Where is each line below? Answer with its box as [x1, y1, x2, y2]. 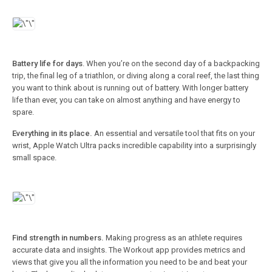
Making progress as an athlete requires [104, 233, 242, 242]
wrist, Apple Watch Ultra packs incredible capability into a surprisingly [12, 140, 256, 150]
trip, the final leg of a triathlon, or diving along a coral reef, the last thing [12, 70, 259, 80]
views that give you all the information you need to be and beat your [12, 257, 247, 267]
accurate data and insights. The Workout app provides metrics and [12, 245, 245, 254]
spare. [12, 107, 34, 117]
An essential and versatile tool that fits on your [92, 128, 255, 138]
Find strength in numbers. [12, 233, 104, 242]
